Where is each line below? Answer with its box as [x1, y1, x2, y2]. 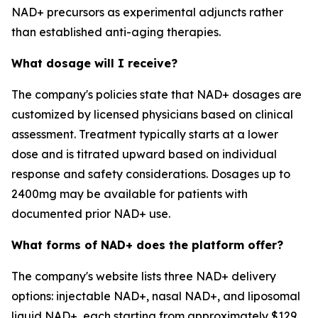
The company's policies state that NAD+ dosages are [11, 87, 302, 102]
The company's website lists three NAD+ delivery [11, 269, 276, 283]
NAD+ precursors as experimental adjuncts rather [11, 5, 283, 19]
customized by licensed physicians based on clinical [11, 107, 293, 121]
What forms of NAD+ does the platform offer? [11, 238, 283, 252]
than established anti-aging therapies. [11, 25, 221, 39]
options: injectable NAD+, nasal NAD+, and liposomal [11, 289, 300, 303]
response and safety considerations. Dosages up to [11, 167, 290, 181]
